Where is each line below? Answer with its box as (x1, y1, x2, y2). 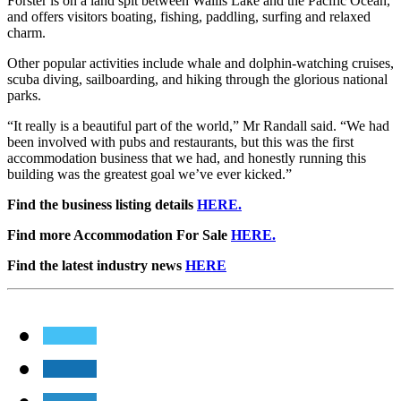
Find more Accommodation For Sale (7, 226, 231, 243)
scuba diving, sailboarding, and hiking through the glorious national (7, 71, 388, 87)
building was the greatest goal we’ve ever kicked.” (7, 166, 292, 182)
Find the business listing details (7, 196, 197, 212)
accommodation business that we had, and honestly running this (7, 149, 366, 166)
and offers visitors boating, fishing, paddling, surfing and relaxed (7, 8, 371, 24)
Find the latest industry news (7, 257, 185, 273)
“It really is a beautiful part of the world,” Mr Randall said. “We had (7, 117, 389, 133)
